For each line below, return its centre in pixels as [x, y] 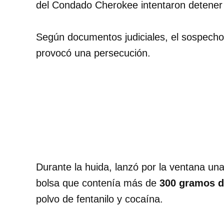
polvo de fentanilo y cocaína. [99, 199]
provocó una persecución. [93, 53]
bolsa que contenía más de [98, 183]
